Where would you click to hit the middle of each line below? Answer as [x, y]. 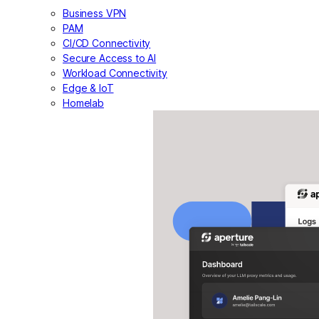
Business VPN [95, 14]
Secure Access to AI [110, 58]
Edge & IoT [88, 88]
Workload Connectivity [115, 73]
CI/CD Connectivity [107, 43]
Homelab [83, 103]
